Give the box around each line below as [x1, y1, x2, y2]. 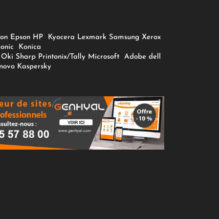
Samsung [109, 34, 140, 42]
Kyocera [48, 34, 75, 42]
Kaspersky [17, 63, 54, 71]
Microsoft [88, 53, 122, 61]
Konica [16, 44, 42, 51]
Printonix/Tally [38, 53, 86, 61]
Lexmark [77, 34, 107, 42]
